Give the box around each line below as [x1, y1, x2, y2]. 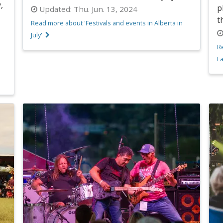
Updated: [39, 3, 72, 14]
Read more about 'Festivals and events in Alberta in [31, 18, 183, 27]
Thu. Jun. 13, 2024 [72, 3, 138, 14]
